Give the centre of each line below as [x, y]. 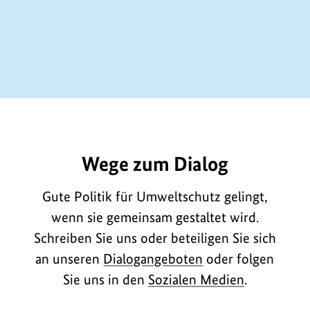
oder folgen [239, 258]
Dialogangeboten [153, 258]
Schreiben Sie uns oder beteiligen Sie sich [155, 238]
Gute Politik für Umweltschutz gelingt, [155, 196]
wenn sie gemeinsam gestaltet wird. [155, 217]
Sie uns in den [105, 279]
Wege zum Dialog [155, 163]
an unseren [70, 258]
